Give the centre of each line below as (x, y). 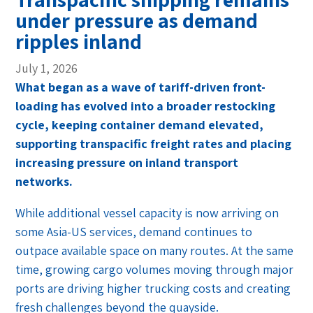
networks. (44, 182)
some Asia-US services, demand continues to (134, 232)
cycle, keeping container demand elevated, (140, 125)
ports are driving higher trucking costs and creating (153, 289)
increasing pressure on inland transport (127, 163)
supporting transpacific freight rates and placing (154, 144)
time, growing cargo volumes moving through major (155, 270)
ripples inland (79, 42)
